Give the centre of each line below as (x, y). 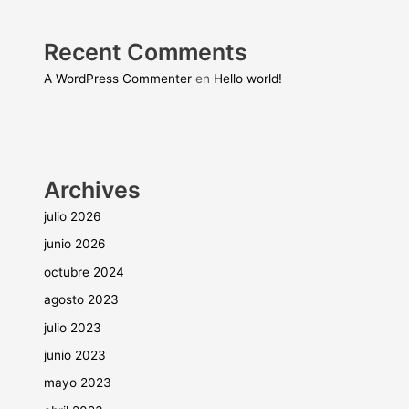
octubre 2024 (84, 272)
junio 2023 (75, 355)
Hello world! (248, 78)
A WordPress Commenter (118, 78)
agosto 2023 (82, 300)
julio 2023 (73, 327)
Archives (93, 189)
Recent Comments (146, 52)
